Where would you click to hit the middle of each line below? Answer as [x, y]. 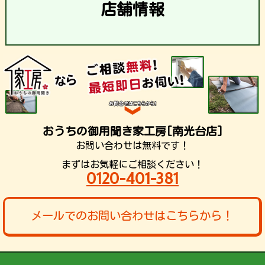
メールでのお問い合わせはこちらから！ [132, 216]
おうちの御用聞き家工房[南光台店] [132, 131]
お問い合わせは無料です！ [132, 146]
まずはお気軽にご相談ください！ [132, 165]
